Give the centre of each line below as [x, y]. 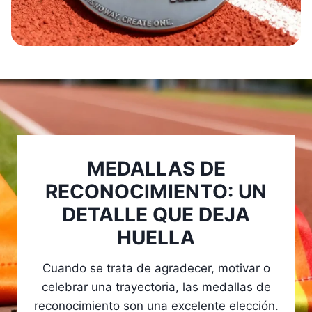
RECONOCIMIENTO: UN [156, 192]
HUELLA [156, 238]
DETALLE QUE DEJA [156, 215]
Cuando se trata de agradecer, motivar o [156, 268]
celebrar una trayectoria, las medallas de [156, 287]
